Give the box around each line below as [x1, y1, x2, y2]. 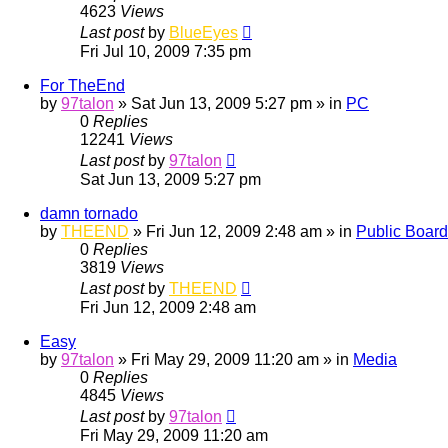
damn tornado [40, 204, 138, 222]
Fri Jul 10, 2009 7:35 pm [80, 42, 251, 60]
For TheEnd [40, 76, 125, 94]
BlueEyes [169, 23, 238, 41]
